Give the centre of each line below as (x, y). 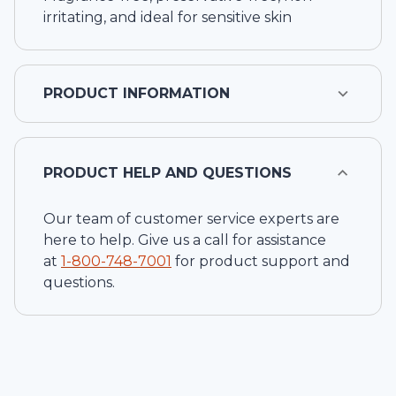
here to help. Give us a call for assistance (185, 240)
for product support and (263, 262)
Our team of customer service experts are (191, 219)
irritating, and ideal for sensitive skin (168, 18)
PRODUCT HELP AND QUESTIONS (168, 173)
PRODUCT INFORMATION (137, 94)
